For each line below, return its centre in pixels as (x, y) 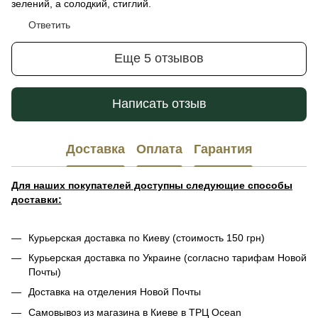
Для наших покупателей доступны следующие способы (152, 185)
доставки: (37, 199)
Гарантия (223, 149)
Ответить (49, 24)
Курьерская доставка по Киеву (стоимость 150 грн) (147, 237)
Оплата (159, 149)
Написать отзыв (159, 104)
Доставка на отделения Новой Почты (117, 292)
